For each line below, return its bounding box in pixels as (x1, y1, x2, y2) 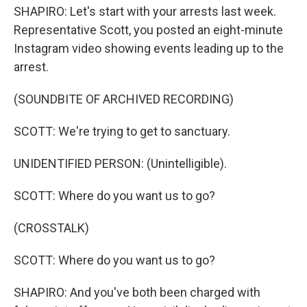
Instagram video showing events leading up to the (14, 41, 284, 56)
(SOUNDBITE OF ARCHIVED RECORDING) (14, 92, 234, 106)
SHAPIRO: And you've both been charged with (14, 285, 260, 299)
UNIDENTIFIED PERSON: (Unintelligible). (14, 156, 227, 171)
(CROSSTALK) (14, 221, 89, 235)
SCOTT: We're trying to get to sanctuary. (14, 124, 230, 138)
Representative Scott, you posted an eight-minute (14, 23, 283, 37)
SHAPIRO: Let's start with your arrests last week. (14, 4, 276, 19)
